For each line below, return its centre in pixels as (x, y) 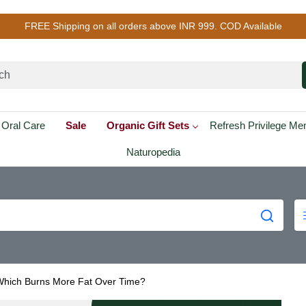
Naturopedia (153, 152)
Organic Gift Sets (148, 125)
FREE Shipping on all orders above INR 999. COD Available (153, 26)
